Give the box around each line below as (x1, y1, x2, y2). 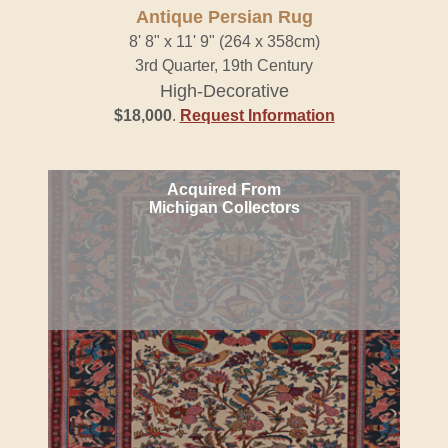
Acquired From (167, 181, 281, 198)
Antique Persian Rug (135, 7, 313, 27)
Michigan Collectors (148, 199, 300, 216)
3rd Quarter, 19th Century (135, 57, 313, 74)
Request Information (179, 107, 335, 124)
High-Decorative (159, 81, 289, 101)
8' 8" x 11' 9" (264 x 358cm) (128, 33, 320, 50)
